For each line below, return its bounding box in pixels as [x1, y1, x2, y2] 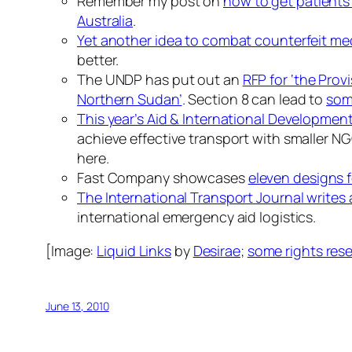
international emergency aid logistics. [77, 207, 317, 227]
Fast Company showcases [77, 168, 248, 188]
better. [77, 50, 119, 70]
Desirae [192, 241, 240, 261]
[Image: [46, 241, 97, 261]
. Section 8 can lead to [181, 90, 327, 109]
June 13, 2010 [46, 299, 109, 314]
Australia [77, 11, 134, 31]
